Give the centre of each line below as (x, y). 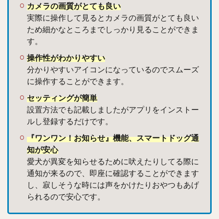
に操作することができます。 (78, 82)
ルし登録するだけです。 (70, 122)
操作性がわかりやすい (66, 58)
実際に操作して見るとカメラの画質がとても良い (113, 18)
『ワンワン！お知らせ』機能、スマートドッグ (109, 138)
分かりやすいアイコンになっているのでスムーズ (113, 70)
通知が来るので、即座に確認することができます (113, 174)
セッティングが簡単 (62, 98)
